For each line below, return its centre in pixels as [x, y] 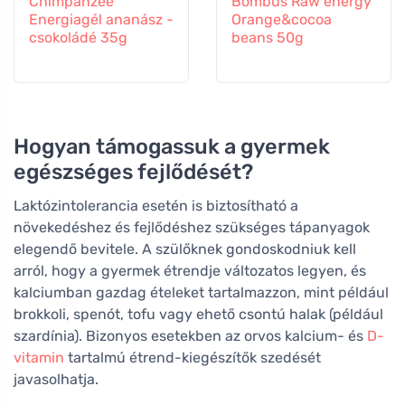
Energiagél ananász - [101, 20]
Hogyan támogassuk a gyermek [172, 147]
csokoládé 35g [78, 38]
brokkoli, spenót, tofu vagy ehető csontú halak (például [198, 315]
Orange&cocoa [282, 20]
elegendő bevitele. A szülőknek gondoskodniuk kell [185, 250]
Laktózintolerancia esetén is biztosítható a [156, 206]
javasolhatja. [56, 380]
